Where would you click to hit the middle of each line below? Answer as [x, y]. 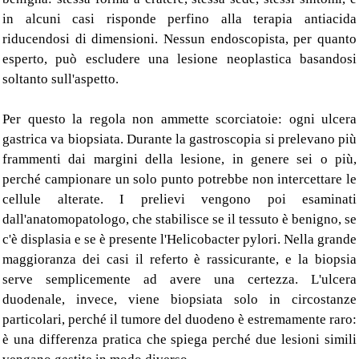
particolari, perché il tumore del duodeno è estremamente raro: [179, 320]
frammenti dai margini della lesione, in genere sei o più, [179, 159]
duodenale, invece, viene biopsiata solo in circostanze [179, 300]
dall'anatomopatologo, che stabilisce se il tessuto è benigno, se [179, 220]
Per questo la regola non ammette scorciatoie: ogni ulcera [179, 119]
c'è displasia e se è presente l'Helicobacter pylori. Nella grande [179, 240]
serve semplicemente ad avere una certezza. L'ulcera [179, 280]
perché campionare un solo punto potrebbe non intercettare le [179, 179]
